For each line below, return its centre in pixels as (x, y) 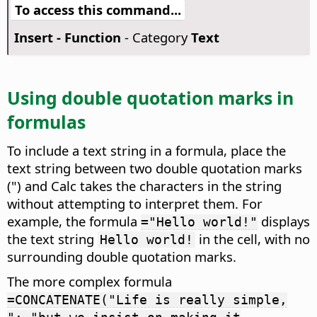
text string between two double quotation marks (155, 168)
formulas (46, 121)
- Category (156, 38)
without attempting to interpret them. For (135, 203)
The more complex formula (90, 281)
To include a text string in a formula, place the (146, 150)
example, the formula (74, 221)
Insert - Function (67, 38)
